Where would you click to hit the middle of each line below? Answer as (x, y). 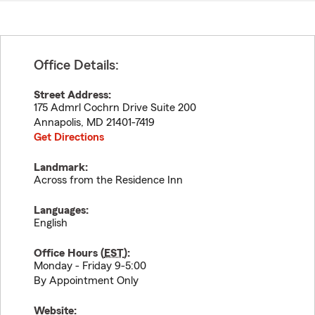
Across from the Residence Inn (108, 180)
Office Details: (76, 65)
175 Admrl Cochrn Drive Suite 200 (115, 108)
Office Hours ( (69, 253)
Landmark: (61, 167)
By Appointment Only (86, 281)
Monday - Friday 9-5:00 (90, 266)
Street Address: (72, 95)
